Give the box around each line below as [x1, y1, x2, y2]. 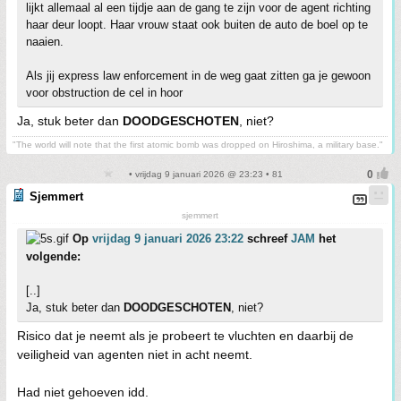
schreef [243, 232, 291, 245]
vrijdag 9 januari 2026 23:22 [92, 232, 243, 245]
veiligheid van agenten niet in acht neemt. [17, 347, 252, 362]
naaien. [26, 35, 64, 48]
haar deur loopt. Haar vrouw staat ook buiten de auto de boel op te [26, 18, 368, 31]
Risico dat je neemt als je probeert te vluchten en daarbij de [17, 328, 354, 343]
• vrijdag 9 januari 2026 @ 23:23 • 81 [125, 169, 283, 179]
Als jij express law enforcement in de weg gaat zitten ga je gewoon [26, 69, 371, 82]
